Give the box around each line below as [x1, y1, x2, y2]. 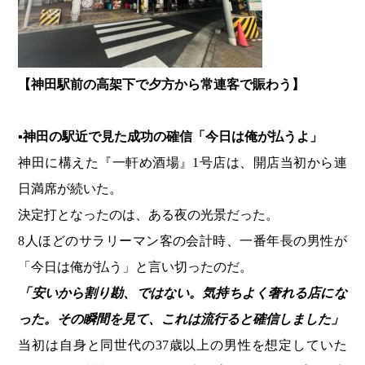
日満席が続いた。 [18, 182, 123, 196]
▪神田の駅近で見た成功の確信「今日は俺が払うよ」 [18, 130, 323, 144]
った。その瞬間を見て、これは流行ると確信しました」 [18, 312, 345, 327]
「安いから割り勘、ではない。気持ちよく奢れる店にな [18, 286, 347, 301]
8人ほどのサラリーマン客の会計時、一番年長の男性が [18, 234, 347, 248]
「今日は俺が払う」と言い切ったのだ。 [18, 260, 253, 275]
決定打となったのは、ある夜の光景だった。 [18, 208, 279, 222]
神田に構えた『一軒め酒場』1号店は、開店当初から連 [18, 156, 347, 170]
